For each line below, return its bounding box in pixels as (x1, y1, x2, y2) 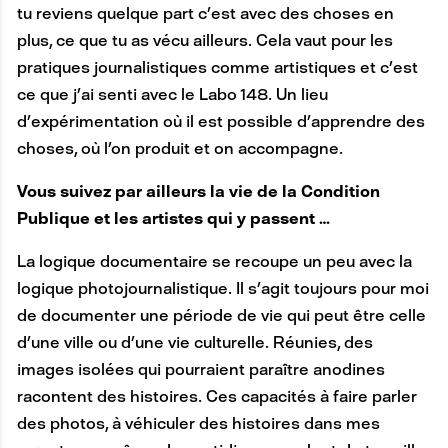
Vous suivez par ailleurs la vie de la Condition (16, 181, 380, 201)
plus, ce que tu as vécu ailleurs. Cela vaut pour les (16, 30, 393, 50)
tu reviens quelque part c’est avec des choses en (16, 3, 394, 23)
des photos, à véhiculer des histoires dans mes (16, 413, 380, 433)
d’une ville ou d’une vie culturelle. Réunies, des (16, 332, 373, 352)
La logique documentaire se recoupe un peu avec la (16, 251, 412, 271)
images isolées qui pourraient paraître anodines (16, 359, 385, 379)
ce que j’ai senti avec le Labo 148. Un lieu (16, 84, 328, 104)
